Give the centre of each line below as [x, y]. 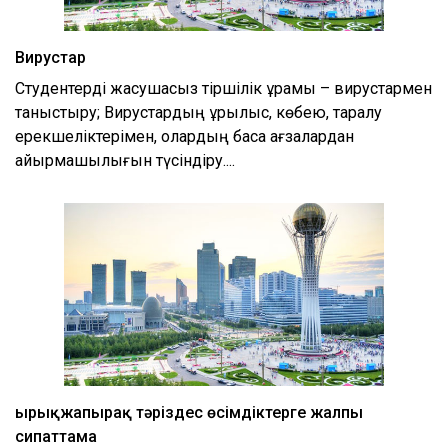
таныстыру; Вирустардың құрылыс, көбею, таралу [198, 113]
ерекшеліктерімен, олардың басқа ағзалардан [184, 137]
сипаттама [56, 436]
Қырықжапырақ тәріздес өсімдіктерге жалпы [189, 412]
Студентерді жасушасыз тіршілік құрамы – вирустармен [223, 89]
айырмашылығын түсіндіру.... [125, 161]
